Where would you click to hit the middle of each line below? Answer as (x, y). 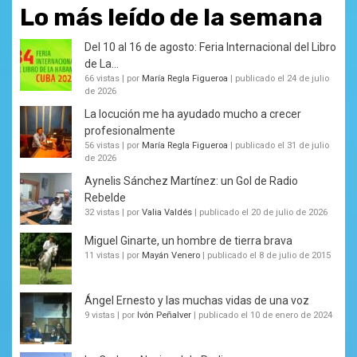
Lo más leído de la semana (171, 17)
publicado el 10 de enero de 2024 (265, 315)
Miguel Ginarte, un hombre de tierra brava (188, 240)
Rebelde (105, 197)
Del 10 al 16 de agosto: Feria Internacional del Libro (210, 47)
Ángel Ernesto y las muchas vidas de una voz (197, 300)
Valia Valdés (167, 212)
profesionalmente (130, 130)
